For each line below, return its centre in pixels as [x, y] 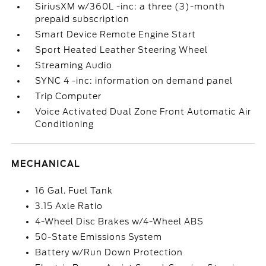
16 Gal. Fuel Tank [74, 191]
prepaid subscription [83, 19]
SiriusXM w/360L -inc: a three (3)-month [130, 7]
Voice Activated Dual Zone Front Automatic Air [143, 112]
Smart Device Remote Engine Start [116, 34]
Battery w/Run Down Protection [109, 252]
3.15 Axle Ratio [69, 206]
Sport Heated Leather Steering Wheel [122, 50]
